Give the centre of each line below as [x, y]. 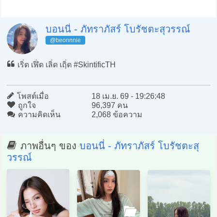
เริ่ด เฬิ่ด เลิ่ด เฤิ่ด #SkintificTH [65, 64]
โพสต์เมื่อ [32, 96]
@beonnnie [65, 40]
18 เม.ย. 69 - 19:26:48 [128, 96]
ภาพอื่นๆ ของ [48, 146]
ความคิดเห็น [38, 114]
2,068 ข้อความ [117, 114]
